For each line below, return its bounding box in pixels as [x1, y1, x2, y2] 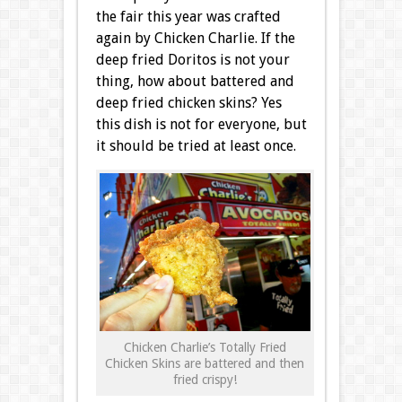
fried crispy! [172, 372, 237, 388]
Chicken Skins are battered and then [105, 356, 304, 371]
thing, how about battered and [95, 72, 294, 90]
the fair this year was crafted [95, 7, 281, 25]
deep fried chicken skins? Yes [95, 93, 282, 111]
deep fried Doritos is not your [95, 50, 290, 68]
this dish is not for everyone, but [95, 115, 307, 133]
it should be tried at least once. [95, 136, 296, 154]
